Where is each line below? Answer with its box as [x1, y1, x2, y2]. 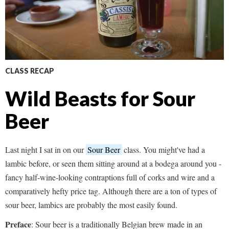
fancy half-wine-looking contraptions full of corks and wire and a [5, 171, 215, 182]
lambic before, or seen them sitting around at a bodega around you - [5, 157, 221, 169]
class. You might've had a [122, 144, 205, 155]
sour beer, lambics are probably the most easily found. [5, 199, 177, 210]
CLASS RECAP [5, 66, 54, 75]
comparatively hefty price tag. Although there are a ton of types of [5, 185, 217, 196]
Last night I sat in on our [5, 144, 86, 155]
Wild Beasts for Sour [5, 86, 195, 111]
